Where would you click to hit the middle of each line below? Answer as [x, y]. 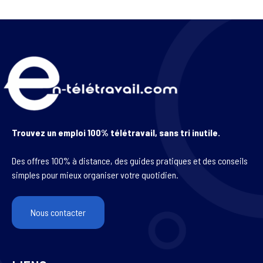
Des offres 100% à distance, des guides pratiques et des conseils [130, 160]
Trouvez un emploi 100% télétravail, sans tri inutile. [116, 132]
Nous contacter [58, 212]
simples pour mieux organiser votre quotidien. [95, 174]
